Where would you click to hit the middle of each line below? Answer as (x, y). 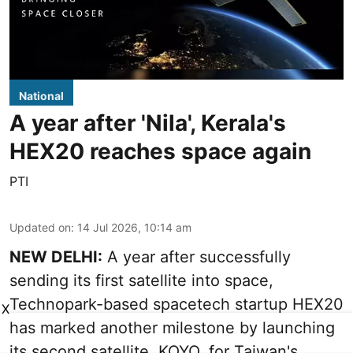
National (41, 96)
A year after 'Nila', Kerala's (148, 123)
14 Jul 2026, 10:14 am (134, 228)
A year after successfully (197, 257)
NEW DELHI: (56, 257)
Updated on (40, 228)
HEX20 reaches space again (160, 152)
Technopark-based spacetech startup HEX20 (176, 305)
